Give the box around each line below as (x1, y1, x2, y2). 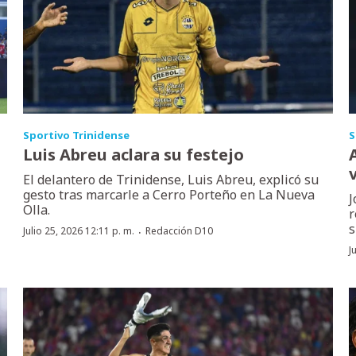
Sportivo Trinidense (23, 128, 130, 143)
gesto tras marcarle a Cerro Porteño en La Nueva (23, 186, 315, 204)
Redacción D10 (145, 224, 214, 238)
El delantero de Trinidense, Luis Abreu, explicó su (23, 171, 319, 189)
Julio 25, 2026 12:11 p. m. (23, 224, 135, 238)
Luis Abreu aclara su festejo (23, 144, 245, 166)
